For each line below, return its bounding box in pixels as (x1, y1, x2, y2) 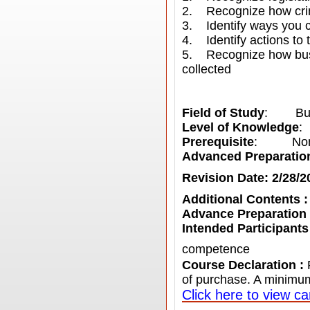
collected (182, 62, 238, 76)
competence (182, 242, 250, 256)
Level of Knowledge (182, 120, 299, 134)
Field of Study (182, 106, 264, 120)
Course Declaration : (182, 258, 307, 272)
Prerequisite (182, 135, 254, 149)
